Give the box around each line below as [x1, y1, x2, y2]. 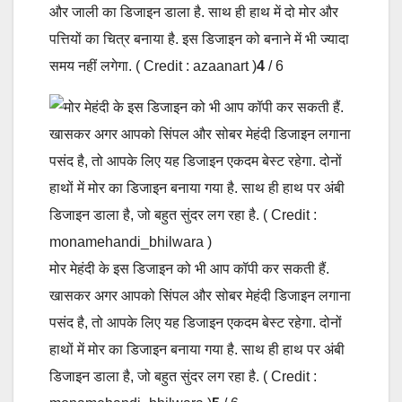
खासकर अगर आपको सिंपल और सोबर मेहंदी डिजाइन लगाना [49, 287, 351, 303]
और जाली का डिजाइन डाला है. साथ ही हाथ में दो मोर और [49, 4, 338, 20]
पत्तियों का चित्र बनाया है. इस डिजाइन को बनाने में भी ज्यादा [49, 31, 349, 47]
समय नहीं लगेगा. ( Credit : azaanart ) [49, 57, 257, 74]
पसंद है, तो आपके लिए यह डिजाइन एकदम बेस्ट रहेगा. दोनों [49, 314, 342, 330]
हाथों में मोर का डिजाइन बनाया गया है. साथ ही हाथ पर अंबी [49, 341, 345, 357]
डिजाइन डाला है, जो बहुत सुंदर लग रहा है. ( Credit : [49, 368, 317, 384]
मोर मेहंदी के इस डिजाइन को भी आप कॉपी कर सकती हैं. [49, 260, 329, 276]
